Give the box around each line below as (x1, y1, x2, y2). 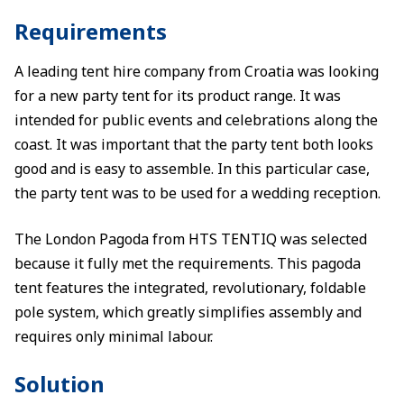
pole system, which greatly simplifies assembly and (14, 302, 362, 322)
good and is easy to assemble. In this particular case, (14, 159, 370, 179)
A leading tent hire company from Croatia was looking (14, 61, 379, 81)
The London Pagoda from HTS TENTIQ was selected (14, 229, 367, 249)
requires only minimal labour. (14, 326, 213, 346)
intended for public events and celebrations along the (14, 110, 378, 130)
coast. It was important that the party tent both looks (14, 134, 373, 154)
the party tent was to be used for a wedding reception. (14, 183, 381, 203)
